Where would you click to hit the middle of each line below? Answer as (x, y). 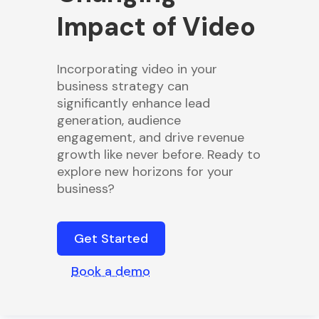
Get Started (111, 238)
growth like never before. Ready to (159, 154)
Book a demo (111, 271)
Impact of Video (156, 26)
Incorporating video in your (137, 69)
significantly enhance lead (134, 103)
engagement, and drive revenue (151, 137)
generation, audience (119, 120)
